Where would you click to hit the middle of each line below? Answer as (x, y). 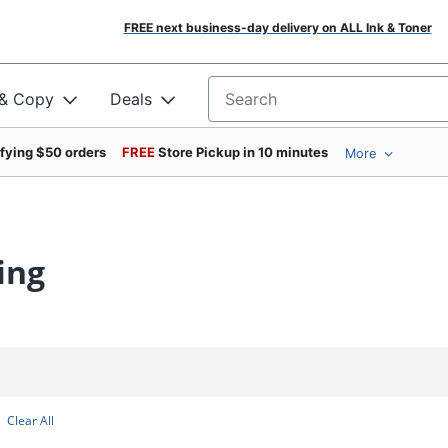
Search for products (284, 105)
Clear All (31, 420)
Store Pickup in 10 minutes (243, 152)
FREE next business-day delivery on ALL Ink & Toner (277, 27)
